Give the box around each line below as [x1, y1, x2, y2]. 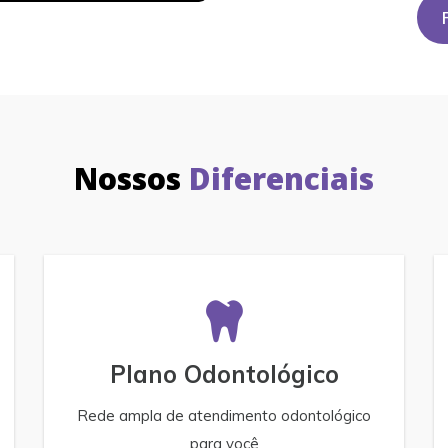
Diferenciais [189, 158, 374, 199]
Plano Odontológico [109, 359, 339, 389]
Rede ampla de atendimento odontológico [77, 406, 371, 425]
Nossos [74, 158, 189, 199]
